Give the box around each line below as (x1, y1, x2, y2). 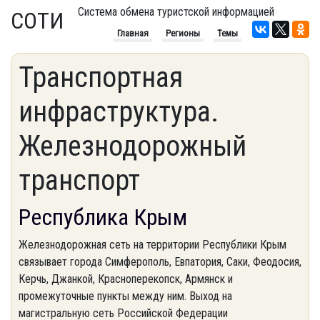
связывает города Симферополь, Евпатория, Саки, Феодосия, (19, 255, 301, 269)
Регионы (166, 28, 200, 39)
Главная (117, 28, 149, 39)
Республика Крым (19, 204, 187, 231)
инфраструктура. (19, 95, 219, 129)
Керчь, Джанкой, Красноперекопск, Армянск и (19, 272, 233, 286)
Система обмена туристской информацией (78, 5, 274, 19)
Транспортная (19, 61, 183, 94)
